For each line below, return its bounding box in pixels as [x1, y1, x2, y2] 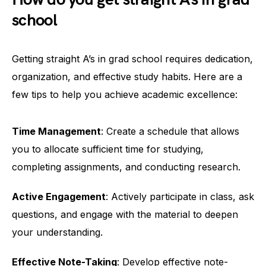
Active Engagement [12, 190, 106, 202]
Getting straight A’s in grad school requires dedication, [12, 52, 253, 65]
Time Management [12, 125, 101, 137]
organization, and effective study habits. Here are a [12, 70, 242, 83]
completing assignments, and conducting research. [12, 160, 240, 173]
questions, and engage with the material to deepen [12, 208, 238, 220]
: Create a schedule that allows [101, 125, 239, 137]
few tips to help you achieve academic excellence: [12, 88, 237, 100]
